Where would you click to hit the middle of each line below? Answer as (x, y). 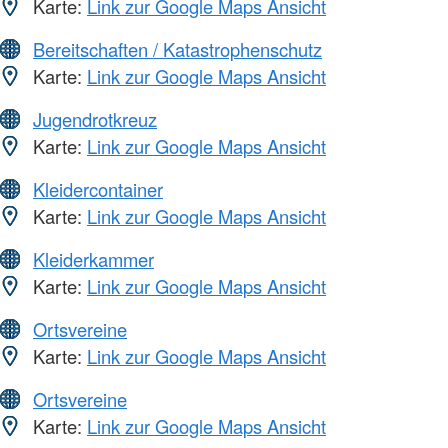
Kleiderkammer (93, 259)
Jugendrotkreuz (95, 119)
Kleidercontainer (98, 189)
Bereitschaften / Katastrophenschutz (177, 49)
